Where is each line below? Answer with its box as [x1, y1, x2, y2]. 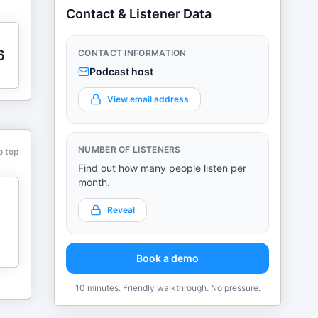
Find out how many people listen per [78, 162, 246, 174]
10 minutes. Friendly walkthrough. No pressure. [75, 283, 261, 293]
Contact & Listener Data [66, 6, 212, 21]
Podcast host [89, 65, 153, 77]
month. [78, 176, 110, 188]
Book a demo [136, 252, 199, 264]
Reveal [107, 204, 135, 215]
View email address [107, 94, 189, 104]
